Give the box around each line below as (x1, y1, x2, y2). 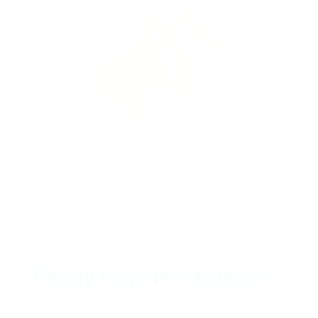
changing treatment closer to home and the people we (38, 157, 280, 172)
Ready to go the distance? (31, 260, 287, 291)
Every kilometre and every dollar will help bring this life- (35, 143, 283, 158)
